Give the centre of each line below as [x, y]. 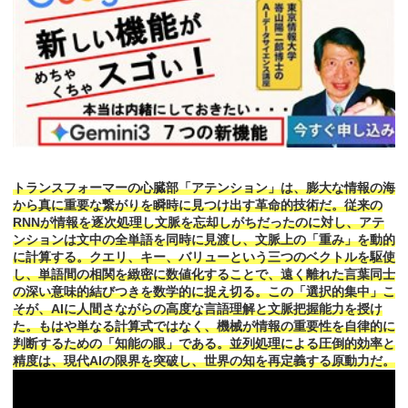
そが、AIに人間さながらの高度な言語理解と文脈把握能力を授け [198, 309]
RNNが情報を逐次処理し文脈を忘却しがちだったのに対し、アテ [199, 223]
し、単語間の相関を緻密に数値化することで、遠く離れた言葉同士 [204, 275]
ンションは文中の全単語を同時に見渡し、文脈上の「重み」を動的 [204, 240]
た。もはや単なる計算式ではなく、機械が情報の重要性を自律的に [204, 326]
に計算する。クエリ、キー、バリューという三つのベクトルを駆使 [204, 257]
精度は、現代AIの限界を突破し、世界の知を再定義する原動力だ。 [204, 361]
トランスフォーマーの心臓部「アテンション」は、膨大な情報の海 [204, 188]
